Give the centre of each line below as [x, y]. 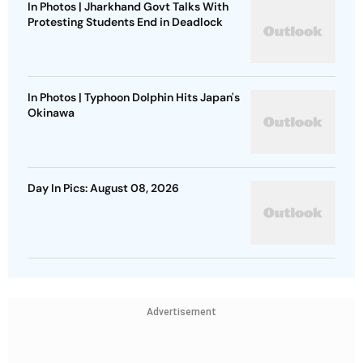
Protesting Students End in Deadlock [125, 22]
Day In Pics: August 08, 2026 [103, 188]
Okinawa [51, 113]
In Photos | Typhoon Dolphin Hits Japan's [134, 98]
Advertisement [181, 312]
